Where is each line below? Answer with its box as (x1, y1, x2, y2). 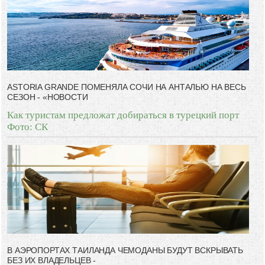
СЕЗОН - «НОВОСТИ (7, 92, 88, 102)
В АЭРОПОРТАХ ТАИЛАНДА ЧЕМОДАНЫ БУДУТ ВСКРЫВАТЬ (7, 245, 243, 256)
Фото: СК (7, 121, 49, 133)
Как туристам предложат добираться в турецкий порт (7, 109, 240, 121)
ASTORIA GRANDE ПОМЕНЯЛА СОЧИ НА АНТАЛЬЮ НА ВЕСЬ (7, 82, 246, 92)
